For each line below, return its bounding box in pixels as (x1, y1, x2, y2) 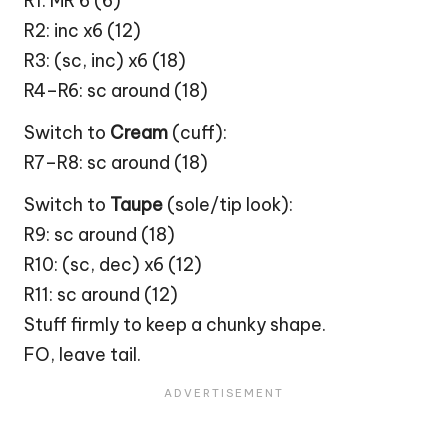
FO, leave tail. (24, 342, 141, 366)
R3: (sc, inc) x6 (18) (24, 48, 186, 72)
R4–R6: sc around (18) (24, 78, 208, 102)
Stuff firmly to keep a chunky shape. (24, 312, 326, 336)
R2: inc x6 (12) (24, 18, 141, 42)
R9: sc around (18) (24, 222, 175, 246)
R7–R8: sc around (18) (24, 150, 208, 174)
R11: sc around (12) (24, 282, 178, 306)
